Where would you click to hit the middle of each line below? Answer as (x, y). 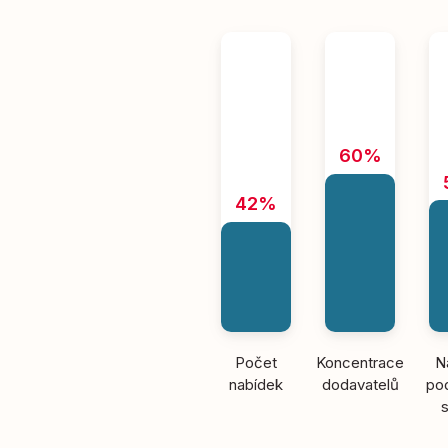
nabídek (256, 384)
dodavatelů (360, 384)
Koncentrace (360, 362)
